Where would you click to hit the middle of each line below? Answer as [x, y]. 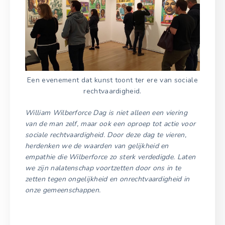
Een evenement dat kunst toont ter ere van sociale [113, 80]
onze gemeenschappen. [63, 190]
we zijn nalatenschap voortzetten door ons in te [103, 168]
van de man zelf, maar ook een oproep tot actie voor [110, 124]
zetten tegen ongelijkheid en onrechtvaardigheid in [107, 179]
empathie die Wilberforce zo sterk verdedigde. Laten [110, 157]
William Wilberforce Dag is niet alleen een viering [106, 113]
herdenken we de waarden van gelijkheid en [97, 146]
